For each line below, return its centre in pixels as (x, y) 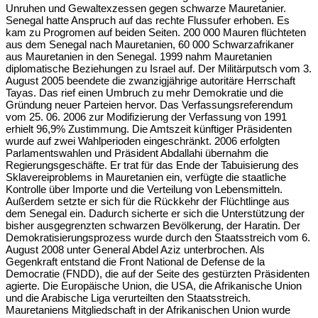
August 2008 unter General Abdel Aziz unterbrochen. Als (135, 249)
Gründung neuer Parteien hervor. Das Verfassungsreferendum (149, 104)
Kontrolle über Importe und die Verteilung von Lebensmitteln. (144, 189)
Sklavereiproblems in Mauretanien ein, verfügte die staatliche (146, 177)
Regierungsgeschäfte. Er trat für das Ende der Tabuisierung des (152, 165)
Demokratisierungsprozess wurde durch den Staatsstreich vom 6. (158, 237)
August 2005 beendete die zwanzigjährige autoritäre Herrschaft (150, 80)
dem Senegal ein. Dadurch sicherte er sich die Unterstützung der (155, 213)
